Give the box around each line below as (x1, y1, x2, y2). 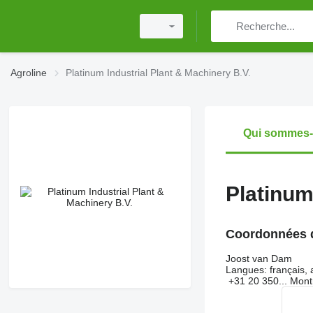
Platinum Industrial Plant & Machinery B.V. (66, 67, 251, 78)
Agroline (10, 67, 47, 78)
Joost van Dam (225, 253, 292, 264)
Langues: (225, 264, 267, 275)
